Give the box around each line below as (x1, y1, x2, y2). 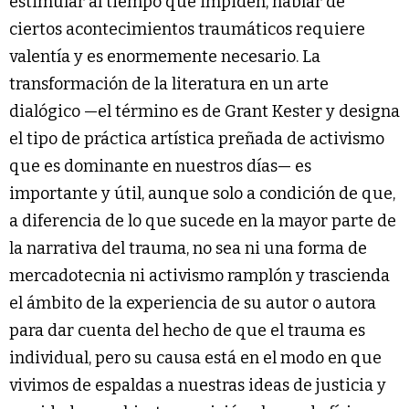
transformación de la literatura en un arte (9, 73, 329, 94)
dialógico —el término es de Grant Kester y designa (9, 100, 400, 121)
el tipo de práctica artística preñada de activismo (9, 128, 384, 149)
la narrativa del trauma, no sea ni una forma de (9, 237, 367, 258)
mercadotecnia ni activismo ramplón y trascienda (9, 265, 390, 286)
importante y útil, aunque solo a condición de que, (9, 183, 395, 204)
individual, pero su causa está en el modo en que (9, 347, 382, 368)
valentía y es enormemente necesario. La (9, 46, 320, 67)
